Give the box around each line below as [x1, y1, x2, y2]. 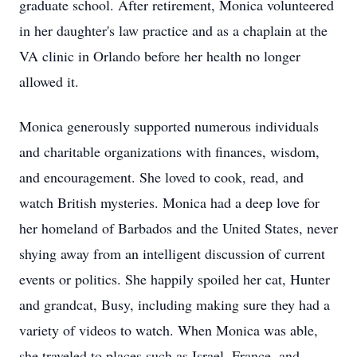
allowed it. [19, 72, 79, 91]
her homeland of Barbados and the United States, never [19, 218, 338, 237]
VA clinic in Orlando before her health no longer [19, 46, 300, 65]
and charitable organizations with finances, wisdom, [19, 142, 320, 161]
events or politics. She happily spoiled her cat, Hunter [19, 269, 330, 288]
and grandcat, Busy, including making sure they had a [19, 295, 330, 314]
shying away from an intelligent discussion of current [19, 244, 325, 263]
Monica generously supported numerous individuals [19, 116, 319, 135]
